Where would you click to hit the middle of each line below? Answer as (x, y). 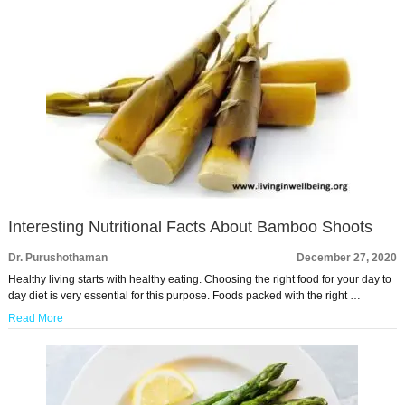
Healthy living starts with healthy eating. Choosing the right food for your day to (199, 280)
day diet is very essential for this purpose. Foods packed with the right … (184, 296)
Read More (35, 319)
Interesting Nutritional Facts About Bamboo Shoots (190, 227)
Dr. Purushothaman (57, 258)
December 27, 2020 (347, 258)
